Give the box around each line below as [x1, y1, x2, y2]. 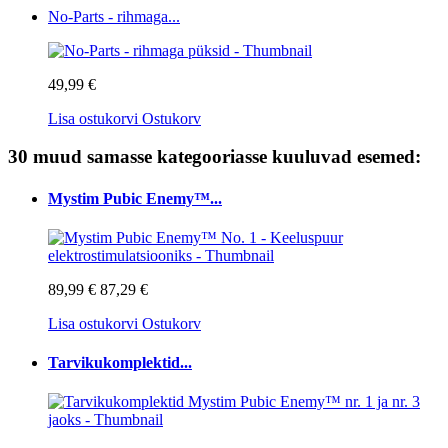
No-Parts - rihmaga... [48, 7, 180, 25]
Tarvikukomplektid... [48, 354, 192, 372]
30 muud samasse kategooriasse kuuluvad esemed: [8, 146, 421, 168]
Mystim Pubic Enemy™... [48, 189, 222, 207]
